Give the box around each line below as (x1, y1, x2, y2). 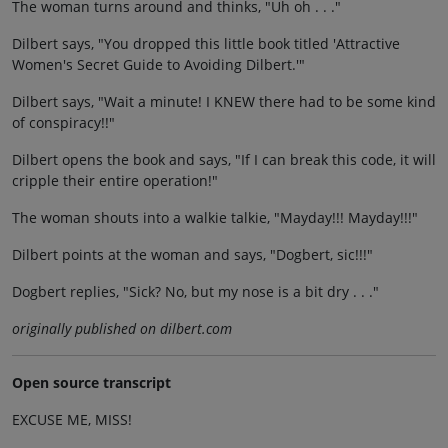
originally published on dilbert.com (12, 319, 232, 339)
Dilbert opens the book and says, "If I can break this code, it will (12, 150, 436, 170)
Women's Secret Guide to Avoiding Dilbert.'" (12, 55, 305, 75)
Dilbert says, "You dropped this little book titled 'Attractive (12, 34, 400, 54)
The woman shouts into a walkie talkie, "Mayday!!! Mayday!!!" (12, 208, 418, 228)
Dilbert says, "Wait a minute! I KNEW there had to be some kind (12, 92, 436, 112)
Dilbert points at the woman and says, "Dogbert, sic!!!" (12, 245, 373, 265)
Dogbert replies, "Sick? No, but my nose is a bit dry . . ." (12, 282, 379, 302)
